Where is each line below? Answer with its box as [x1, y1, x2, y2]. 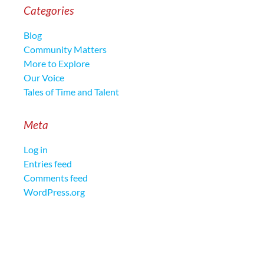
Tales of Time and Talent [24, 86, 119, 98]
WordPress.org [24, 186, 85, 198]
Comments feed [24, 172, 88, 184]
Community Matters [24, 44, 107, 55]
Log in [24, 144, 48, 156]
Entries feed [24, 158, 72, 170]
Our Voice [24, 72, 64, 84]
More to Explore [24, 58, 90, 70]
